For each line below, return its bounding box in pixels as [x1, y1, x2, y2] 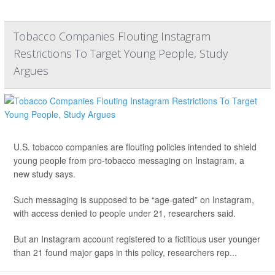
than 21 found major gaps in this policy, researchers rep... [14, 246, 237, 259]
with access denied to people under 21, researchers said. [14, 207, 236, 220]
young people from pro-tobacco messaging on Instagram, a [14, 154, 244, 167]
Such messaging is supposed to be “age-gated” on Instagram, [14, 193, 254, 206]
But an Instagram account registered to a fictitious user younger [14, 233, 260, 246]
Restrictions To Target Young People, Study [14, 46, 228, 61]
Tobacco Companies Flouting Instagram [14, 29, 211, 44]
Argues [14, 63, 48, 79]
